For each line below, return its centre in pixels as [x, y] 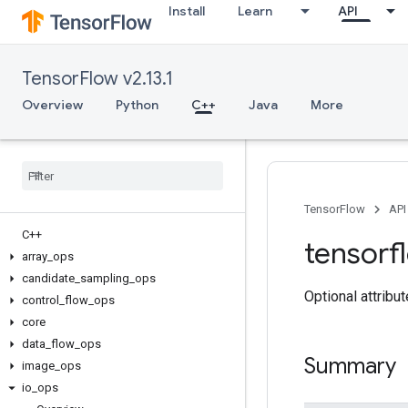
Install [187, 11]
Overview [52, 105]
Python [137, 105]
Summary [350, 366]
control [41, 300]
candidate [48, 278]
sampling [105, 278]
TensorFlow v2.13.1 [97, 79]
